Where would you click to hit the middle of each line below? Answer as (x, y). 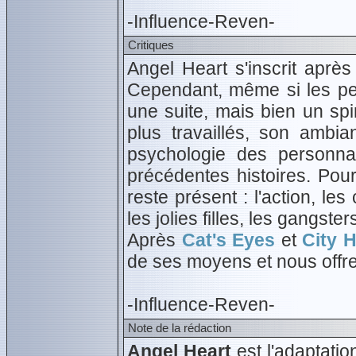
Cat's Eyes (228, 240)
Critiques (151, 45)
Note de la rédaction (180, 328)
